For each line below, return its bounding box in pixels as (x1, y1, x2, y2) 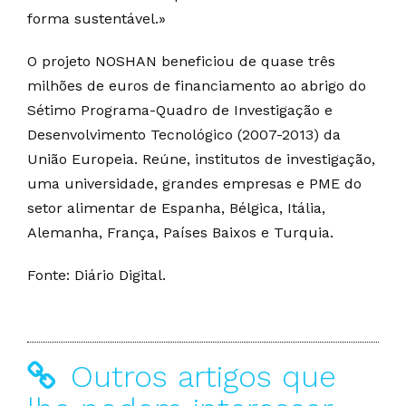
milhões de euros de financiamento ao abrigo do (27, 77, 366, 94)
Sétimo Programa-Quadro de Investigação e (27, 101, 333, 119)
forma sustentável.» (27, 10, 166, 27)
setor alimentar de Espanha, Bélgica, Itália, (27, 199, 325, 217)
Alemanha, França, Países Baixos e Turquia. (27, 224, 333, 241)
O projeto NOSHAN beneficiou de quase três (27, 53, 335, 70)
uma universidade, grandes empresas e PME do (27, 175, 362, 192)
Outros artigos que (61, 359, 336, 394)
